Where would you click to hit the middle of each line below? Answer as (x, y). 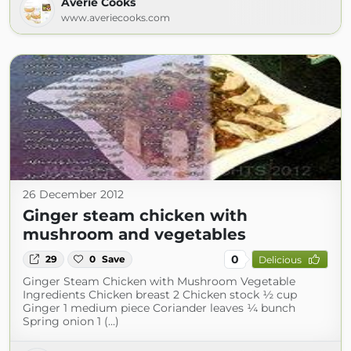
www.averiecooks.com (116, 18)
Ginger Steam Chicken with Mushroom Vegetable (159, 281)
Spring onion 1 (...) (71, 321)
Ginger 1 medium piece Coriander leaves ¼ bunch (159, 308)
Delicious (280, 259)
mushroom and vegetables (134, 234)
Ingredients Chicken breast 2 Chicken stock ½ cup (160, 295)
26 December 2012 (73, 194)
